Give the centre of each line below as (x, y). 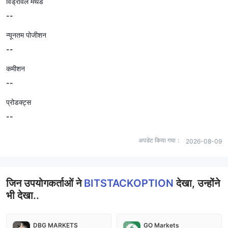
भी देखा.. (23, 195)
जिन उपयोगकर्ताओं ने (45, 183)
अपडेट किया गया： (160, 140)
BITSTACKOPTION (130, 183)
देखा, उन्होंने (198, 183)
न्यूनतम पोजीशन (26, 35)
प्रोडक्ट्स (19, 102)
